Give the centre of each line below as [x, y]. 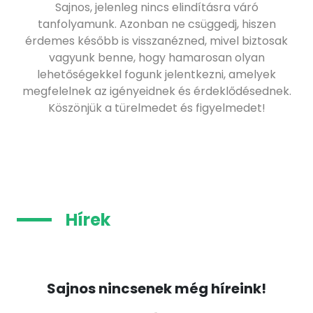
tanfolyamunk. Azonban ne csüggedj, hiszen [156, 24]
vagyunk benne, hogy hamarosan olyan [156, 58]
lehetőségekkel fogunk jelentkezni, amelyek [156, 75]
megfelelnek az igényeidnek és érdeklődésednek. [156, 92]
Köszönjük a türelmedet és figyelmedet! [156, 108]
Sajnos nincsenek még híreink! [156, 289]
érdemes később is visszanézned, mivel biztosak [156, 41]
